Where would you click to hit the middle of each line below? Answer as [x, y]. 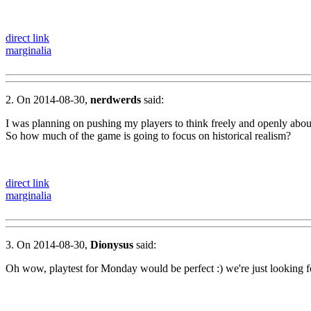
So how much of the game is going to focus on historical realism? [148, 135]
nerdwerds [116, 99]
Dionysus [112, 244]
